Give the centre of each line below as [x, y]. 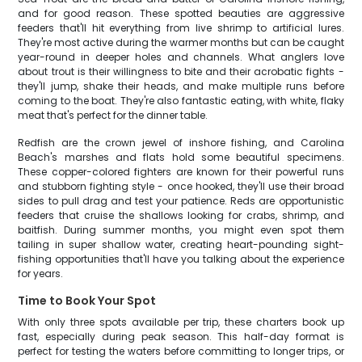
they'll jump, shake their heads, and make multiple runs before [181, 86]
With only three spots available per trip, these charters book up [181, 322]
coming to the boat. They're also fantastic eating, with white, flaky [181, 101]
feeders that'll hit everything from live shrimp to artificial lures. [181, 28]
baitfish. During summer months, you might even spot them [181, 230]
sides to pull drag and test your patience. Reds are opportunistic [181, 201]
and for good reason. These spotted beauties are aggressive [181, 13]
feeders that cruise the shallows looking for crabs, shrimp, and [181, 215]
